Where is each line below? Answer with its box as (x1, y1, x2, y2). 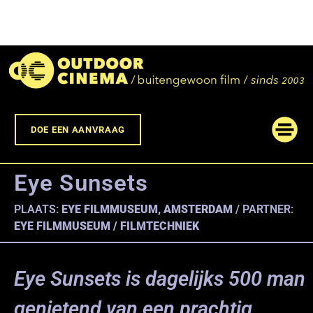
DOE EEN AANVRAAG (31, 124, 126, 136)
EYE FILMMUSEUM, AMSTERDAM (59, 202, 235, 216)
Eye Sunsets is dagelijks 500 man (14, 266, 305, 291)
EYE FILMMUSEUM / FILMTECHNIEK (14, 219, 199, 233)
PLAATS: (14, 202, 59, 216)
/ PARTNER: (235, 202, 293, 216)
